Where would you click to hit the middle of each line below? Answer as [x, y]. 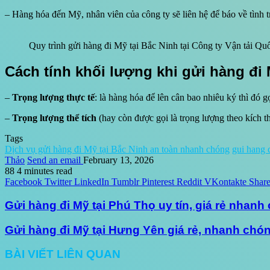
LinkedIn [92, 182]
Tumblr [125, 182]
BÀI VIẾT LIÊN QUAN [63, 254]
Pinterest [158, 182]
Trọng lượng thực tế [53, 98]
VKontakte [225, 182]
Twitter [58, 182]
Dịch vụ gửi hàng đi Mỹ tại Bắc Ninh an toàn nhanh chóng [117, 149]
